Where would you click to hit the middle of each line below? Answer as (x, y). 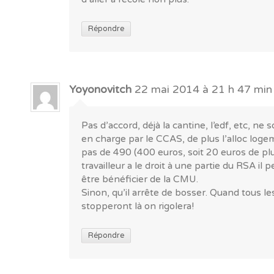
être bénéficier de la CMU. (140, 180)
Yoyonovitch (100, 90)
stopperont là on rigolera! (138, 206)
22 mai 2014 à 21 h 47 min (203, 90)
